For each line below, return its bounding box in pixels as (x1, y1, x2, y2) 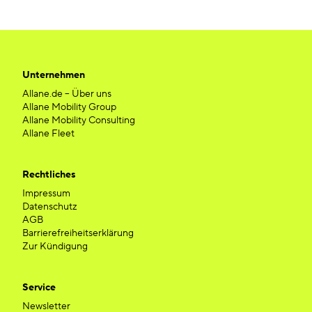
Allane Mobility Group (22, 101, 116, 114)
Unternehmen (22, 69, 85, 81)
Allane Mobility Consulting (22, 114, 135, 127)
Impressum (22, 187, 70, 200)
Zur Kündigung (22, 240, 88, 253)
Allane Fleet (22, 127, 75, 140)
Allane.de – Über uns (22, 88, 111, 100)
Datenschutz (22, 201, 77, 213)
